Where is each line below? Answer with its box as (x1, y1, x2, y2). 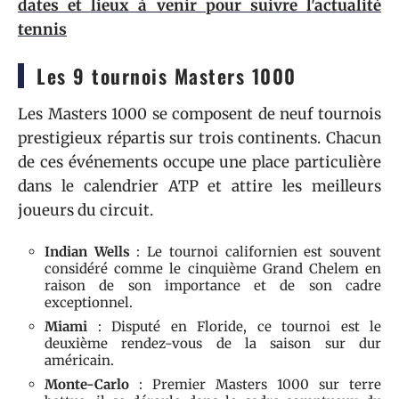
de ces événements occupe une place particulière (18, 152, 381, 172)
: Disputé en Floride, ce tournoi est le (87, 317, 381, 335)
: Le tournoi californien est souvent (129, 242, 382, 260)
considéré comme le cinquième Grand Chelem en (45, 259, 381, 277)
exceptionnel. (45, 293, 133, 311)
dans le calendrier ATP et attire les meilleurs (18, 176, 381, 196)
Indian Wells (45, 242, 130, 260)
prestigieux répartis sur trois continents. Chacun (18, 128, 381, 148)
